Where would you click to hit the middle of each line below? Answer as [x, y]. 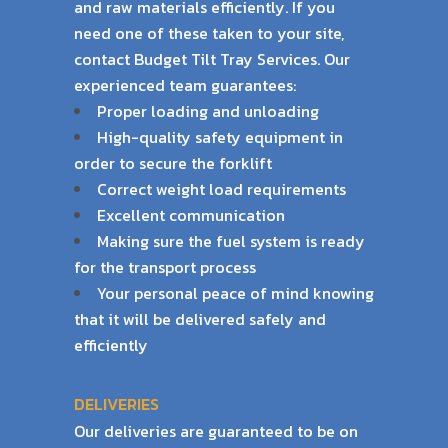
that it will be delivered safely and [200, 319]
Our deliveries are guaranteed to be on [216, 431]
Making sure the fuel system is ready [231, 241]
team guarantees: [232, 85]
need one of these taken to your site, [209, 33]
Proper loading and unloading [208, 111]
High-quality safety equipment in [220, 137]
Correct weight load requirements [221, 189]
